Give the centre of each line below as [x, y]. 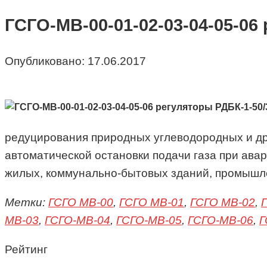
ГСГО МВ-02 [223, 203]
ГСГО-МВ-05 [149, 221]
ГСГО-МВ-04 [77, 221]
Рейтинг [26, 250]
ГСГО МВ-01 [152, 203]
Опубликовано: [45, 61]
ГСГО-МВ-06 [221, 221]
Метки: [27, 203]
